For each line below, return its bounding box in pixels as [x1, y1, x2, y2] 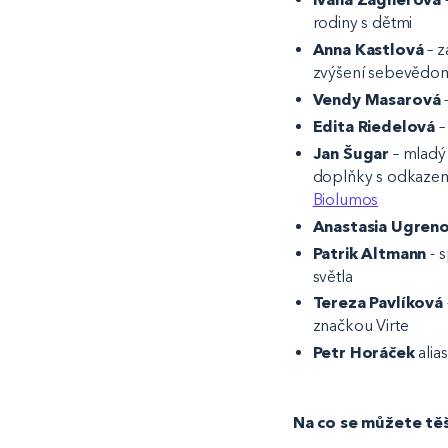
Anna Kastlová [312, 39, 424, 59]
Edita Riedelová [312, 116, 436, 136]
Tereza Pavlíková [312, 293, 444, 313]
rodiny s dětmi [312, 12, 413, 32]
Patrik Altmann [312, 243, 427, 263]
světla [312, 266, 353, 286]
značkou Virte [312, 316, 413, 336]
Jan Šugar [312, 143, 390, 163]
